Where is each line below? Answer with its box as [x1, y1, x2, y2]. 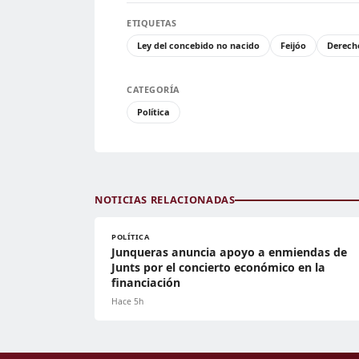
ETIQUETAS [127, 17, 177, 30]
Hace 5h [111, 296, 143, 308]
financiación [111, 275, 180, 291]
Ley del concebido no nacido [137, 39, 260, 52]
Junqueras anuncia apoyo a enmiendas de [111, 244, 347, 260]
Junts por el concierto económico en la [111, 260, 325, 276]
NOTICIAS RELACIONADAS [95, 192, 236, 208]
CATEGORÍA [127, 83, 180, 96]
